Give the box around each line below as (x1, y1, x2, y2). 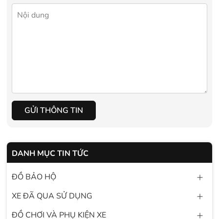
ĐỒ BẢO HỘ (12, 172, 56, 183)
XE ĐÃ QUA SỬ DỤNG (12, 191, 92, 202)
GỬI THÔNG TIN (24, 105, 83, 116)
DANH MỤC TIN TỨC (12, 148, 88, 159)
